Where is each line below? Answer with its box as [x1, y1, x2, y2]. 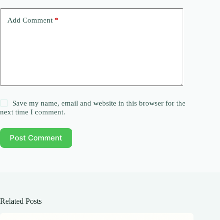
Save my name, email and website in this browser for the [12, 99, 186, 107]
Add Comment [7, 16, 53, 25]
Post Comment [10, 133, 62, 143]
